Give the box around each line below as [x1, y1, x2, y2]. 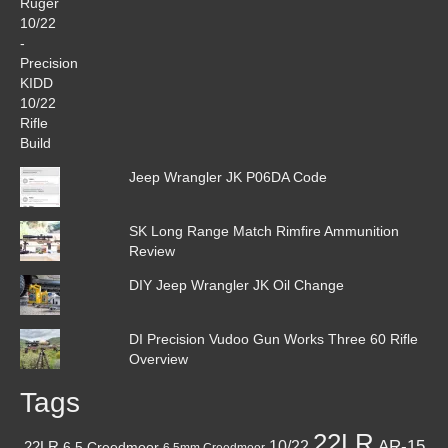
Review [128, 242, 175, 259]
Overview [128, 350, 188, 367]
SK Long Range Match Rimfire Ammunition [128, 222, 399, 239]
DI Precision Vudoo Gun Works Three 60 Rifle [128, 330, 418, 347]
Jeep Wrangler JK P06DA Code [128, 168, 327, 185]
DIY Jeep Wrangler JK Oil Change [128, 276, 344, 293]
